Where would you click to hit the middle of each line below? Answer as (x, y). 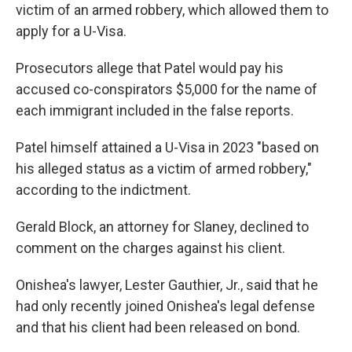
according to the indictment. (103, 190)
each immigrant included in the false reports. (155, 110)
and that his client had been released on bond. (158, 327)
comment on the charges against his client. (150, 248)
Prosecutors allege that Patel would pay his (150, 68)
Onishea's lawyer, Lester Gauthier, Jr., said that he (167, 285)
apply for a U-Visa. (71, 31)
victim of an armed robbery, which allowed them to (172, 10)
